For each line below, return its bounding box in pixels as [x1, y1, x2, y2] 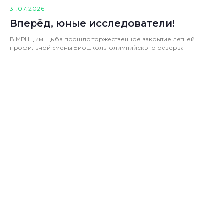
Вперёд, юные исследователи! [10, 18, 175, 30]
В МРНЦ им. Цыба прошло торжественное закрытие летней [10, 36, 195, 43]
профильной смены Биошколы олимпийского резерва [10, 44, 184, 52]
